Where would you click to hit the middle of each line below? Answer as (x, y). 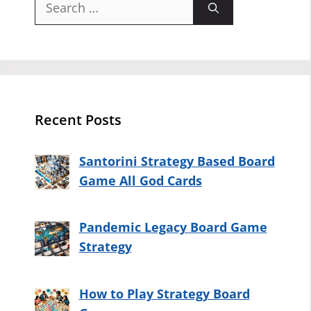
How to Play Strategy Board (164, 294)
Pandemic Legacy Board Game (173, 227)
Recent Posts (78, 119)
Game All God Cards (140, 180)
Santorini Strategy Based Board (177, 161)
